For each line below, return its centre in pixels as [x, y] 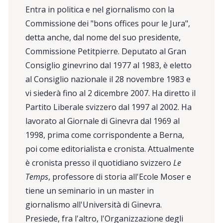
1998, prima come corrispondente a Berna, [105, 135]
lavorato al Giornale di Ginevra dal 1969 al [103, 121]
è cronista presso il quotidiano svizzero [100, 163]
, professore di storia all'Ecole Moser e [120, 176]
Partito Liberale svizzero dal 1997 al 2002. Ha [109, 107]
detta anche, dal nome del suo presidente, [103, 37]
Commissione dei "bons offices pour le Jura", [108, 23]
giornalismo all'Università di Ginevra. [94, 204]
